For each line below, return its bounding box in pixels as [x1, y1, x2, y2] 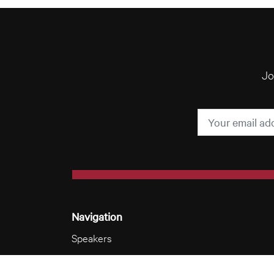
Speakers [72, 230, 112, 245]
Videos [72, 252, 102, 267]
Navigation [72, 209, 122, 223]
